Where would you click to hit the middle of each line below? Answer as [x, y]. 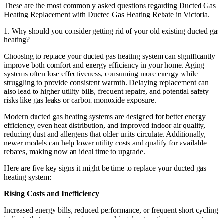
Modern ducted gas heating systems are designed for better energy [105, 116]
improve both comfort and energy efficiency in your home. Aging [104, 65]
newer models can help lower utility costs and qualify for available [105, 143]
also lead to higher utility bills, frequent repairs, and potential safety [106, 91]
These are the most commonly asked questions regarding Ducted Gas [110, 5]
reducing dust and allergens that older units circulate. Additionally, [105, 134]
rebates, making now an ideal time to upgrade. [74, 151]
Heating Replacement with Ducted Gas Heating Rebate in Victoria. [107, 14]
